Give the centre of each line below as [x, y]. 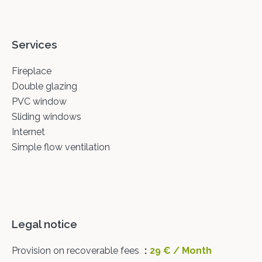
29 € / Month [181, 251]
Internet [28, 132]
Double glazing [44, 86]
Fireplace [32, 71]
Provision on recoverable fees [77, 251]
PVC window [39, 101]
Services [35, 44]
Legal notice [44, 224]
